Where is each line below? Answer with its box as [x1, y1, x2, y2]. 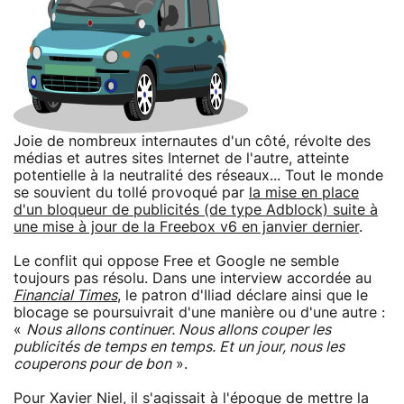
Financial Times [14, 288, 117, 303]
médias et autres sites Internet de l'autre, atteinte [14, 151, 349, 166]
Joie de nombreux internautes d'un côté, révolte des [14, 133, 371, 149]
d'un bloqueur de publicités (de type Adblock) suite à [14, 202, 378, 217]
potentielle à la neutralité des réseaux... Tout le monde [14, 168, 383, 183]
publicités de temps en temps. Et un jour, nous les [14, 339, 344, 354]
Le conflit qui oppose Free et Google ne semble [14, 253, 339, 269]
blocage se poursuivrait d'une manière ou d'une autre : [14, 305, 385, 320]
